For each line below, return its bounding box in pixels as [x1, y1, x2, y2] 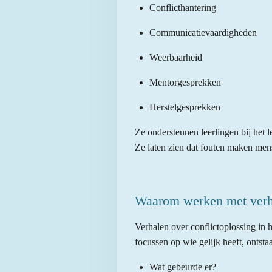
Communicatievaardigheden [149, 27, 257, 38]
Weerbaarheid [149, 52, 202, 63]
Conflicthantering [149, 2, 216, 13]
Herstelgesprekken [149, 102, 220, 113]
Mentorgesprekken [149, 77, 221, 88]
